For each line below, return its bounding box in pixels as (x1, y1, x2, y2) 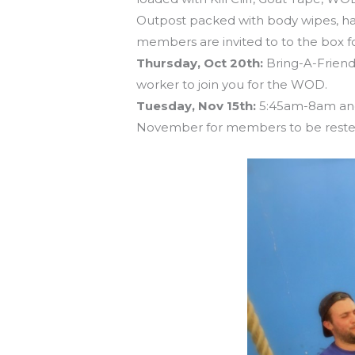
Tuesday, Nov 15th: (136, 98, 257, 114)
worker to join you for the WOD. (136, 77, 328, 93)
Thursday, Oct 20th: (136, 55, 264, 71)
